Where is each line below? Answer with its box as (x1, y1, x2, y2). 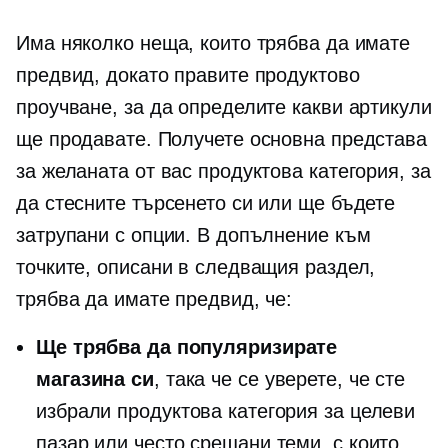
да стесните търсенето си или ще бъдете (16, 192, 396, 214)
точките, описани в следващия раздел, (16, 256, 376, 278)
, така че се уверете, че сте (153, 368, 406, 390)
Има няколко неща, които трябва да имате (16, 32, 411, 54)
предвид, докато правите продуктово (16, 64, 360, 86)
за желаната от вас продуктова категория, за (16, 160, 431, 182)
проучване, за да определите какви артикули (16, 96, 432, 118)
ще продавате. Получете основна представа (16, 128, 427, 150)
